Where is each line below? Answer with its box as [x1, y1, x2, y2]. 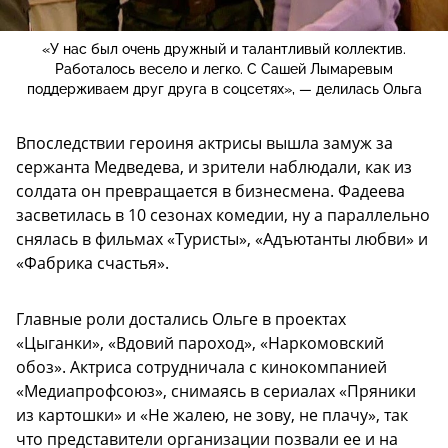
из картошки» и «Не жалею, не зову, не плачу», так [16, 404, 408, 427]
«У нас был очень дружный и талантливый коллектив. [42, 41, 406, 58]
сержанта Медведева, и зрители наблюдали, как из [16, 156, 412, 179]
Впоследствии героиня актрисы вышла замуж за [16, 132, 393, 155]
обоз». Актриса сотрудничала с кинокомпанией [16, 356, 387, 379]
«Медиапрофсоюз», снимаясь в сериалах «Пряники [16, 380, 416, 403]
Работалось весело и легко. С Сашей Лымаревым [55, 61, 393, 78]
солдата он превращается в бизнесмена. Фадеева [16, 180, 405, 203]
